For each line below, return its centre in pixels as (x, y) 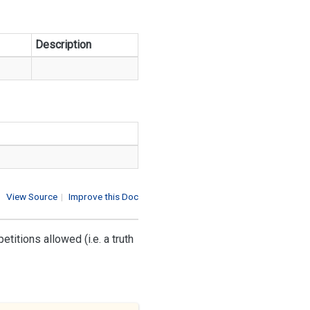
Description (63, 45)
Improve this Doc (104, 197)
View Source (32, 197)
